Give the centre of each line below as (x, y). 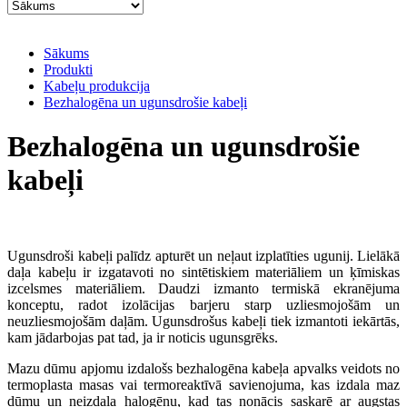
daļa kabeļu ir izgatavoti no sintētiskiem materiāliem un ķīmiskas (203, 272)
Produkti (68, 69)
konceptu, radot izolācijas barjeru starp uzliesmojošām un (203, 304)
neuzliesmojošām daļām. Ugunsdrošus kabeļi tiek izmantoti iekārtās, (203, 321)
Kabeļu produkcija (97, 86)
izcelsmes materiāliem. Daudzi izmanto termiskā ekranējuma (203, 288)
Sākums (66, 53)
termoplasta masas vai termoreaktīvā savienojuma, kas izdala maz (203, 384)
